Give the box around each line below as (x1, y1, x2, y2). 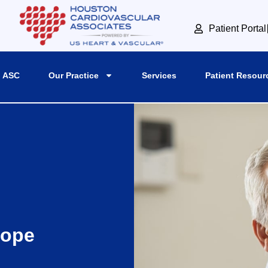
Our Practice (48, 70, 99, 80)
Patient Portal (209, 23, 267, 33)
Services (142, 70, 177, 80)
